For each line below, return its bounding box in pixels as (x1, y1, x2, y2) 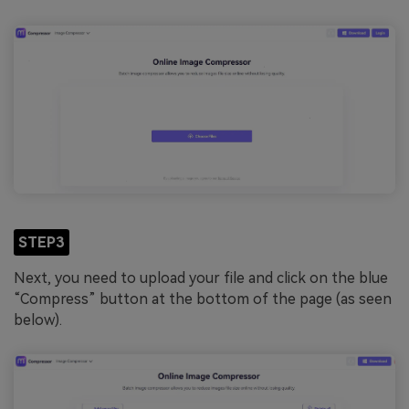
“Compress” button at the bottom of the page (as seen (14, 290, 392, 309)
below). (14, 311, 62, 330)
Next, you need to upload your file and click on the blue (14, 269, 388, 288)
